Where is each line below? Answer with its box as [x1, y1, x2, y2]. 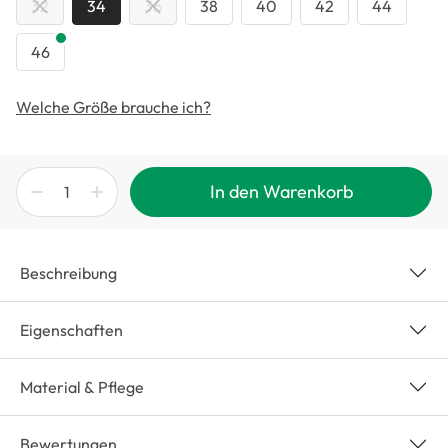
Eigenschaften [20, 320, 123, 341]
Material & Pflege [20, 377, 144, 398]
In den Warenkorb [209, 180, 353, 203]
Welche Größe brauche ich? [16, 97, 211, 117]
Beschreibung [20, 263, 117, 284]
